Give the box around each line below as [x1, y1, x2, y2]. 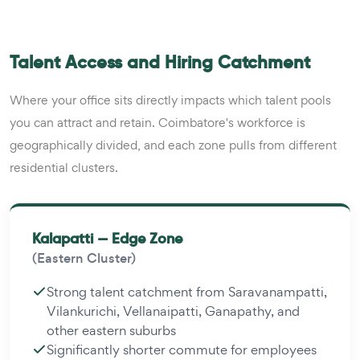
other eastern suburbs [47, 321, 176, 339]
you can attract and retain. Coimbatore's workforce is [10, 113, 305, 131]
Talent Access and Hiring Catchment [10, 51, 310, 73]
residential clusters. [10, 158, 118, 176]
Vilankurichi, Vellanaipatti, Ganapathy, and [47, 301, 300, 320]
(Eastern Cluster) [32, 248, 136, 268]
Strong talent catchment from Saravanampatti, [47, 282, 327, 301]
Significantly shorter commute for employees [47, 340, 317, 358]
